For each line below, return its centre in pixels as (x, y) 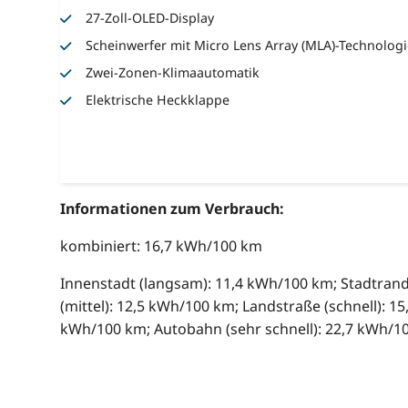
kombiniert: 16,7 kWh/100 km (161, 246)
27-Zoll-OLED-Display (150, 17)
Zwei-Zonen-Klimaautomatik (173, 72)
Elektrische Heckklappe (158, 99)
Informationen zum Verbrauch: (172, 209)
